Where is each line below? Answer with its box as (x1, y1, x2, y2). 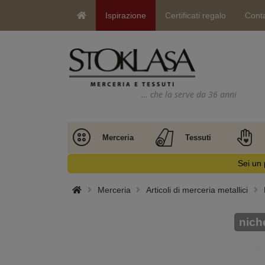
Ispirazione (105, 11, 146, 20)
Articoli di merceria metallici (146, 185, 248, 195)
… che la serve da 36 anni (141, 88, 237, 100)
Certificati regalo (165, 11, 226, 20)
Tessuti (185, 133, 211, 142)
